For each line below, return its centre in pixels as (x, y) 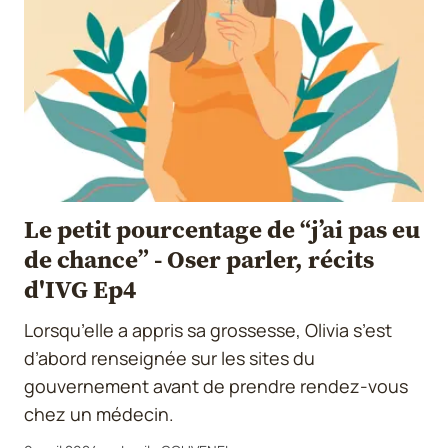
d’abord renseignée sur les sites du (169, 358)
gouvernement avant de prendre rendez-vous (216, 386)
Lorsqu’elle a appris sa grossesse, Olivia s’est (208, 330)
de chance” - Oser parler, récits (199, 259)
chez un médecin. (99, 414)
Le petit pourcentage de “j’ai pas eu (222, 229)
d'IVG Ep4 (80, 289)
